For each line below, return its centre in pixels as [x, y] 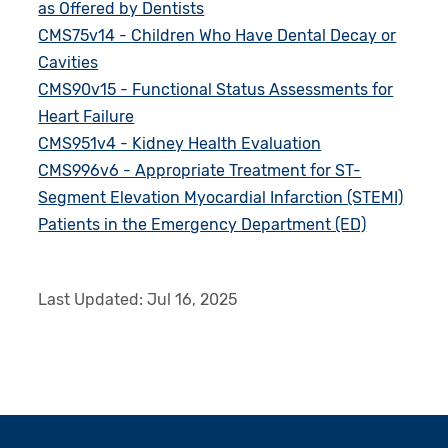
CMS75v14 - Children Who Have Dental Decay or [217, 36]
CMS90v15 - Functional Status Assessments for [216, 90]
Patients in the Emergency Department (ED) [202, 225]
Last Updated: [93, 300]
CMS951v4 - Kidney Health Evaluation [180, 144]
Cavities [68, 63]
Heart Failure [86, 117]
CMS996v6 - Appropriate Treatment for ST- [200, 171]
